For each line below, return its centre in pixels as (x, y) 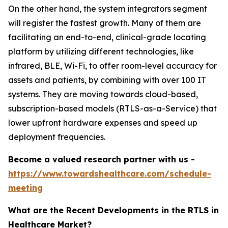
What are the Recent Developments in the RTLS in (113, 210)
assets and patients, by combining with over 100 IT (107, 80)
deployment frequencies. (57, 137)
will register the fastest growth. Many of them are (105, 23)
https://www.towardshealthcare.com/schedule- (110, 173)
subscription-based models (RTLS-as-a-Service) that (112, 108)
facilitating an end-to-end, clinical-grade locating (107, 37)
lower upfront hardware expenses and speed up (103, 122)
